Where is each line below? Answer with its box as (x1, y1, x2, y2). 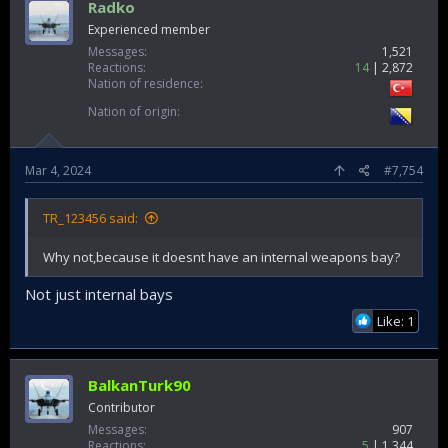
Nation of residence (88, 74, 200, 92)
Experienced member (88, 20, 210, 38)
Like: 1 (377, 312, 414, 330)
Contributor (88, 399, 155, 416)
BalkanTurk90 (88, 375, 191, 395)
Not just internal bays (25, 284, 173, 304)
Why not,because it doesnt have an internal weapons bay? (43, 247, 400, 266)
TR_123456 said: (43, 208, 138, 227)
